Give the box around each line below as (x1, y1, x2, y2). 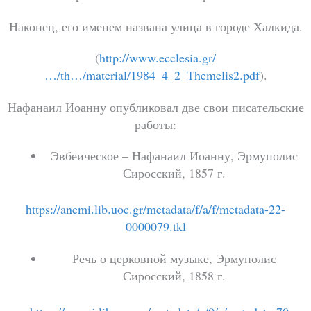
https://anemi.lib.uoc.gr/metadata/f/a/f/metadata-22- (26, 201, 285, 218)
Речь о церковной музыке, (72, 249, 216, 267)
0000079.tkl (125, 218, 186, 235)
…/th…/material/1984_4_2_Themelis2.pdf (44, 67, 260, 84)
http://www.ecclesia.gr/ (99, 49, 216, 67)
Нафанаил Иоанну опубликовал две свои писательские (7, 98, 304, 115)
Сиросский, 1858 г (123, 267, 222, 284)
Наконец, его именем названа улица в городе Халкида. (8, 17, 303, 35)
